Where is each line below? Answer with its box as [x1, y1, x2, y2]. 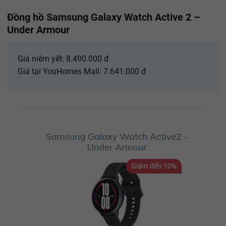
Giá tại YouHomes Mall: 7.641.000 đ [18, 67, 146, 77]
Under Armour [7, 24, 70, 36]
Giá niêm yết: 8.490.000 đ [18, 54, 109, 64]
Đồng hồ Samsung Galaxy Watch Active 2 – [7, 11, 200, 24]
